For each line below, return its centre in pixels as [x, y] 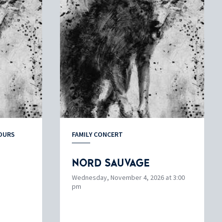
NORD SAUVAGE [111, 163]
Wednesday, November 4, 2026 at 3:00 [128, 177]
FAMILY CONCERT [97, 134]
